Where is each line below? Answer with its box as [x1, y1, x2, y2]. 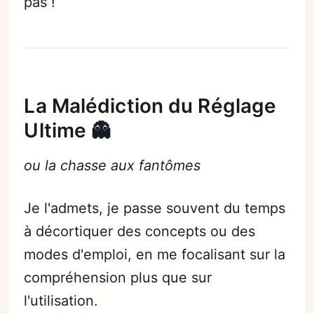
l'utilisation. [24, 292, 99, 309]
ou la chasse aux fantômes [24, 157, 201, 174]
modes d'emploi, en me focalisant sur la [24, 246, 286, 263]
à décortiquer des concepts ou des [24, 223, 256, 240]
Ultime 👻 [24, 118, 111, 142]
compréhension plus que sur [24, 269, 212, 286]
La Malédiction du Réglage [24, 94, 277, 118]
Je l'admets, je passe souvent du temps [24, 200, 286, 217]
